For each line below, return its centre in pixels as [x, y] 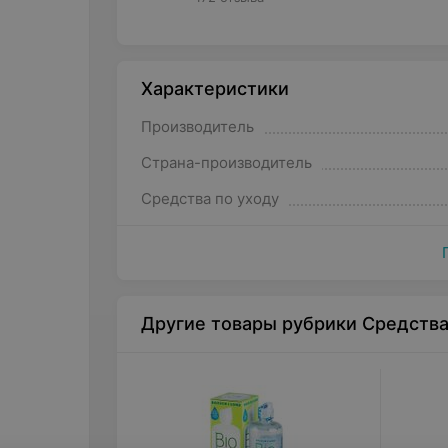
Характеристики [214, 88]
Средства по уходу [209, 198]
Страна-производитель [226, 162]
